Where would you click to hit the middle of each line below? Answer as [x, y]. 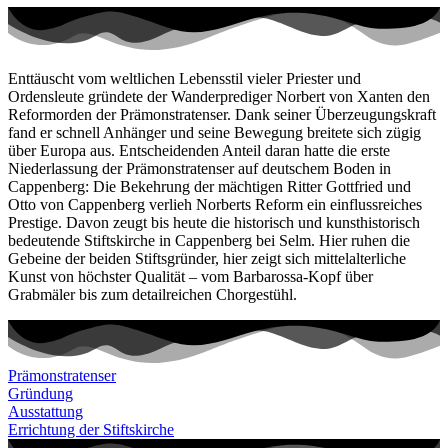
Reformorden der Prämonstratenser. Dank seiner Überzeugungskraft [222, 115]
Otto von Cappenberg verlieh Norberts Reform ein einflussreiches [215, 205]
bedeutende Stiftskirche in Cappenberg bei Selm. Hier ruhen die [209, 241]
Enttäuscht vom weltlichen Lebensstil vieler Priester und [184, 79]
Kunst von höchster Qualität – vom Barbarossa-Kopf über [190, 277]
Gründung [40, 394]
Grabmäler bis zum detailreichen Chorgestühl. [152, 295]
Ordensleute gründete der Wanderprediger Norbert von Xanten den [219, 97]
